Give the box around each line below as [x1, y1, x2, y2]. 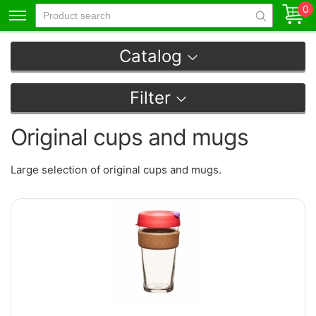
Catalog [119, 46, 182, 66]
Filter [130, 87, 171, 108]
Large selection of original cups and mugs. [11, 163, 221, 176]
